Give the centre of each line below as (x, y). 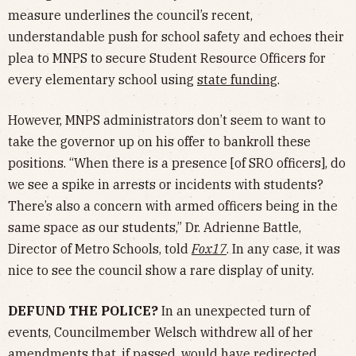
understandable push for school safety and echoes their (176, 36)
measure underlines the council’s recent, (130, 15)
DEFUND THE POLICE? (83, 310)
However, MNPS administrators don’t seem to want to (167, 120)
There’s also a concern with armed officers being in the (173, 205)
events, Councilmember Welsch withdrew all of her (161, 332)
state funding (237, 79)
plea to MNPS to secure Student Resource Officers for (167, 58)
